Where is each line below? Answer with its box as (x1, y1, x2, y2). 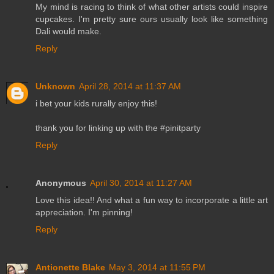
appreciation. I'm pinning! (35, 207, 133, 218)
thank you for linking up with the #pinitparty (35, 123, 201, 133)
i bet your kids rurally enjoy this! (35, 98, 157, 109)
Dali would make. (35, 26, 102, 37)
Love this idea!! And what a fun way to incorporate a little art (35, 195, 268, 206)
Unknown (35, 81, 75, 92)
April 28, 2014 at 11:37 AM (79, 81, 181, 92)
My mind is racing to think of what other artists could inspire (35, 2, 268, 12)
